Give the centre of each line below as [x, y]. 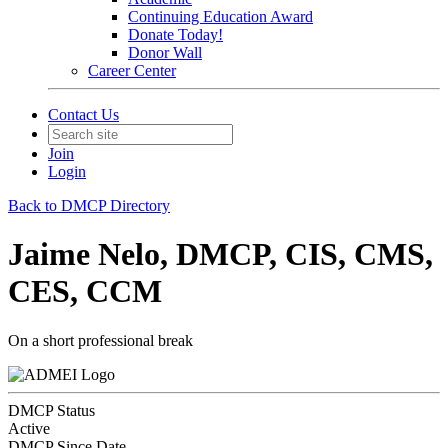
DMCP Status [51, 410]
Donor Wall [165, 52]
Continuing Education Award [220, 16]
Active [29, 428]
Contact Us [83, 114]
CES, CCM [85, 291]
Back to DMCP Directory [89, 205]
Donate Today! [175, 34]
